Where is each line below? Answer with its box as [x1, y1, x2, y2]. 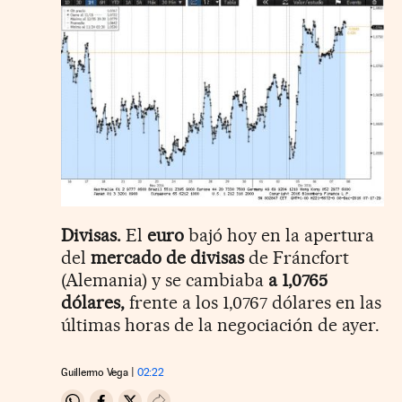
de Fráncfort [244, 247, 349, 269]
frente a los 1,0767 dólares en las [125, 292, 381, 314]
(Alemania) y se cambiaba [61, 269, 268, 292]
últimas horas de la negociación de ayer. [61, 314, 380, 336]
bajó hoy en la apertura [184, 224, 374, 247]
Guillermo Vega [61, 366, 128, 380]
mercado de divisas [91, 247, 244, 269]
